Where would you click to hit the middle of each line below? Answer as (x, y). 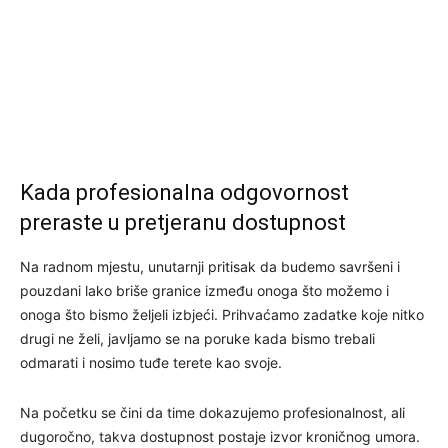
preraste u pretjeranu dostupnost (183, 222)
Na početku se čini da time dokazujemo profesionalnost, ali (212, 412)
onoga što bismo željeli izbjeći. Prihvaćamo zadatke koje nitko (222, 314)
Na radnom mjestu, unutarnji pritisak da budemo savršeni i (210, 266)
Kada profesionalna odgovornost (184, 192)
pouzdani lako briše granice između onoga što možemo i (204, 290)
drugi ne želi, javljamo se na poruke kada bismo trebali (197, 338)
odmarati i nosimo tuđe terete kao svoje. (151, 362)
